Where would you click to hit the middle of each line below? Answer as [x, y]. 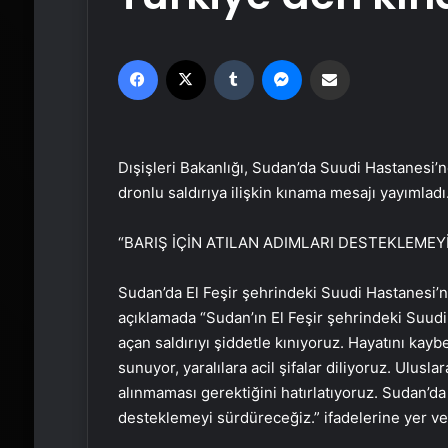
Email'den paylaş [368, 59]
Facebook [187, 59]
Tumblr [273, 59]
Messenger [336, 59]
